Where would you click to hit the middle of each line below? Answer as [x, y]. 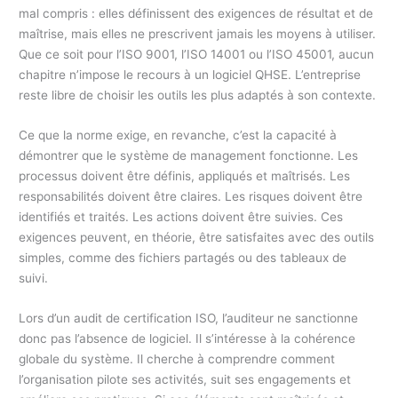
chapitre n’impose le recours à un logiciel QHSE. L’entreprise [190, 74]
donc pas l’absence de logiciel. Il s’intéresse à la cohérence [187, 338]
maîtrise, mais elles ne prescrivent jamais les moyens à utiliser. [198, 33]
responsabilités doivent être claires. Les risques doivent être [191, 196]
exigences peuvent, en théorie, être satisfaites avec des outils [197, 237]
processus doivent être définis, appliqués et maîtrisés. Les [185, 175]
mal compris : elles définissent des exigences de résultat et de [196, 13]
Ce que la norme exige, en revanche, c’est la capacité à [178, 135]
